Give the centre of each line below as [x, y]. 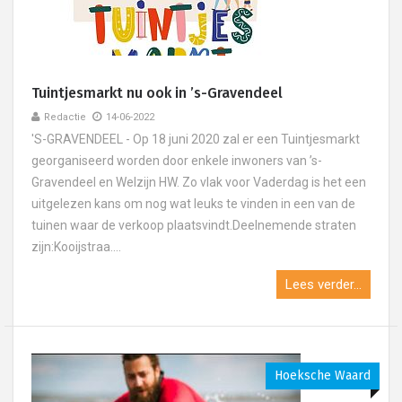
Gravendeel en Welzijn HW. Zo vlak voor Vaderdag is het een [199, 182]
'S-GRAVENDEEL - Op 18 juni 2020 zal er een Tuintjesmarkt [196, 139]
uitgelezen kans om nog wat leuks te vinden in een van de [193, 204]
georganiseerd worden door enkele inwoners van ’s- [177, 161]
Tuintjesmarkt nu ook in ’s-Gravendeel [157, 93]
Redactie [65, 117]
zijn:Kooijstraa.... [76, 247]
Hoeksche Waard [323, 376]
